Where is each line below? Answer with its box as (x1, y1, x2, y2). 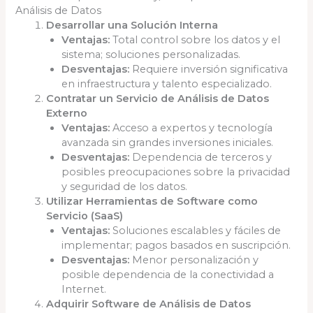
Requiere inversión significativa (129, 62, 289, 75)
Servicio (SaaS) (46, 209, 124, 222)
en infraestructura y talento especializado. (61, 77, 272, 90)
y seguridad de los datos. (61, 180, 188, 193)
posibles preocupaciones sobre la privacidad (61, 165, 291, 178)
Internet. (61, 282, 107, 296)
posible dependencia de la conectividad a (61, 268, 275, 281)
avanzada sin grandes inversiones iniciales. (61, 136, 274, 149)
